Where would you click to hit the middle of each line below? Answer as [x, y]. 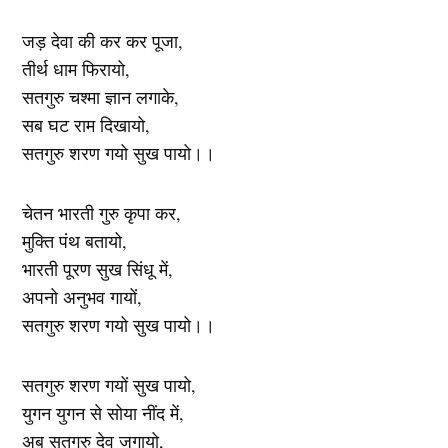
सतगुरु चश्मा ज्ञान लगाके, [101, 96]
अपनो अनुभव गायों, [82, 296]
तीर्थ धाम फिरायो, [76, 68]
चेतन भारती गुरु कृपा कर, [102, 212]
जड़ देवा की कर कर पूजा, [103, 40]
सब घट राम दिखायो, [86, 124]
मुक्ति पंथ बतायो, [75, 240]
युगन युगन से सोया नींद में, [103, 412]
